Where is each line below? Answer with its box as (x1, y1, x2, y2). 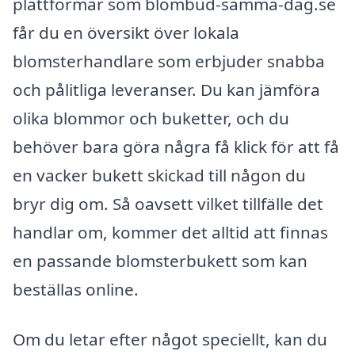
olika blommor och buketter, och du (13, 106, 289, 129)
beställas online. (13, 277, 139, 300)
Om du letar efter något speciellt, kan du (13, 328, 327, 351)
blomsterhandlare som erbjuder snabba (13, 49, 325, 72)
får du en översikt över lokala (13, 21, 239, 44)
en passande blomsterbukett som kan (13, 249, 307, 272)
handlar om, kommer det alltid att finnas (13, 220, 328, 243)
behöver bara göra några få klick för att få (13, 135, 339, 158)
